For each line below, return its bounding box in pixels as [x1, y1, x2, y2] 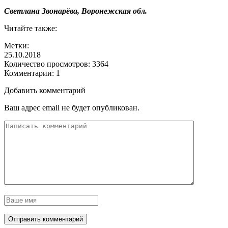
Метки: [4, 41, 29, 50]
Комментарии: [4, 68, 56, 77]
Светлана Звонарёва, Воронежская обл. [4, 6, 147, 15]
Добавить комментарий [4, 85, 85, 95]
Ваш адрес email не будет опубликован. [4, 103, 139, 112]
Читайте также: [4, 23, 57, 33]
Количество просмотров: [4, 59, 92, 68]
